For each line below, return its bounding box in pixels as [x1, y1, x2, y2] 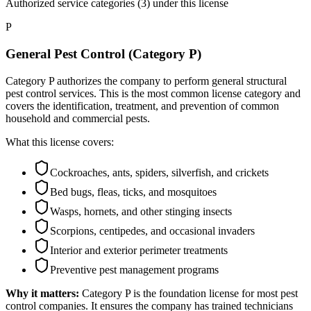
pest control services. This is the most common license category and [6, 87, 301, 99]
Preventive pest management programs [50, 263, 219, 276]
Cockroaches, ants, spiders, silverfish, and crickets [50, 166, 269, 178]
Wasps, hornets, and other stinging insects [50, 205, 232, 217]
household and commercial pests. [6, 112, 150, 124]
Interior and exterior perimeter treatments [50, 244, 228, 256]
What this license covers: [6, 135, 114, 148]
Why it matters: [6, 287, 79, 299]
